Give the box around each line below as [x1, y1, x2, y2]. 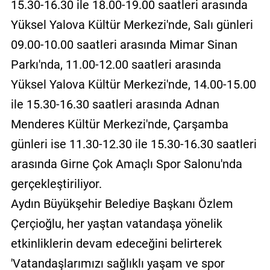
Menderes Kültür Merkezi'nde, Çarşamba [10, 116, 228, 131]
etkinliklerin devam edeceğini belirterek [10, 236, 222, 251]
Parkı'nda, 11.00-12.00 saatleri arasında [10, 57, 221, 72]
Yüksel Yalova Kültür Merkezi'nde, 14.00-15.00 [10, 77, 256, 92]
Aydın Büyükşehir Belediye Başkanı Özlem [10, 196, 233, 211]
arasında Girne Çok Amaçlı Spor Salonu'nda [10, 156, 242, 171]
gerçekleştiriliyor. [10, 176, 102, 191]
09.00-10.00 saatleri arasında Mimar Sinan [10, 37, 237, 52]
